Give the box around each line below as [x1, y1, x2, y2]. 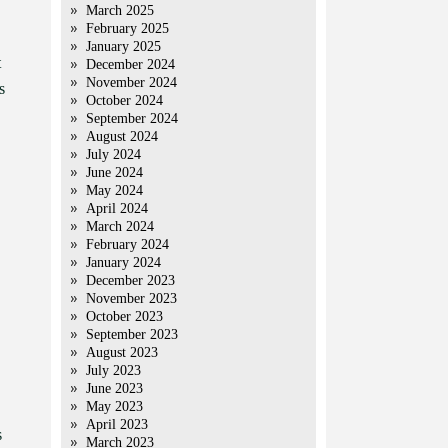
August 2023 [86, 345, 158, 360]
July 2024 [86, 147, 141, 162]
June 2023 [86, 381, 143, 396]
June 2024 [86, 165, 143, 180]
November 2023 [86, 291, 177, 306]
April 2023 [86, 417, 148, 432]
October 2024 [86, 93, 163, 108]
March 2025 [86, 3, 154, 18]
